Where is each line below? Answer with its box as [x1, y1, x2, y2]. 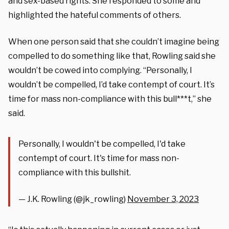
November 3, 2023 [127, 194, 199, 204]
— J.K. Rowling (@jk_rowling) [18, 194, 127, 204]
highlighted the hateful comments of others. [8, 10, 181, 20]
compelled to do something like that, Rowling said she [8, 51, 216, 61]
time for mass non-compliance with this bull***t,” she [8, 94, 212, 104]
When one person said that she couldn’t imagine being [8, 36, 219, 47]
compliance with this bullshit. [18, 167, 131, 177]
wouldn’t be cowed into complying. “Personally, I [8, 65, 192, 75]
